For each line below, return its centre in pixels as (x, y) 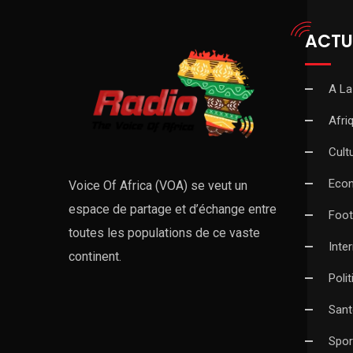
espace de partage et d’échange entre (173, 210)
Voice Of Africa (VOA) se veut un (158, 186)
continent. (95, 257)
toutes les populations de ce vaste (164, 233)
